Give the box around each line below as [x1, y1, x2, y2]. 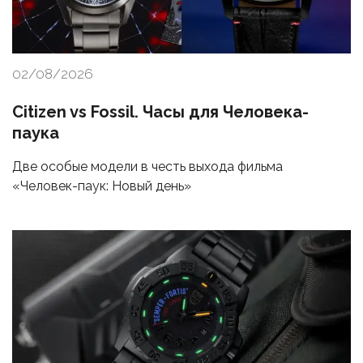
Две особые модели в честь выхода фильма [12, 159, 283, 175]
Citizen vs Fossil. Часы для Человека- [12, 102, 309, 122]
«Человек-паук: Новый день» [12, 178, 191, 194]
